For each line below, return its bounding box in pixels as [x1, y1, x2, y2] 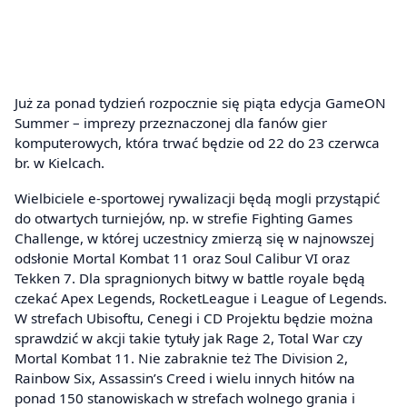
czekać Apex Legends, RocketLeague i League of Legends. [15, 289, 387, 308]
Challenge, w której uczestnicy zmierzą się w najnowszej [15, 229, 374, 248]
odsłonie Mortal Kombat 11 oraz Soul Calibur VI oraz [15, 249, 350, 268]
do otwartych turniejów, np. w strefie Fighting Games [15, 209, 352, 228]
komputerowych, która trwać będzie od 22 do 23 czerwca [15, 133, 380, 152]
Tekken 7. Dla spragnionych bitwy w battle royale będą [15, 269, 365, 288]
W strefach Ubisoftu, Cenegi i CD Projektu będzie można [15, 309, 373, 328]
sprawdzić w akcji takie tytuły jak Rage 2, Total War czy [15, 329, 362, 348]
